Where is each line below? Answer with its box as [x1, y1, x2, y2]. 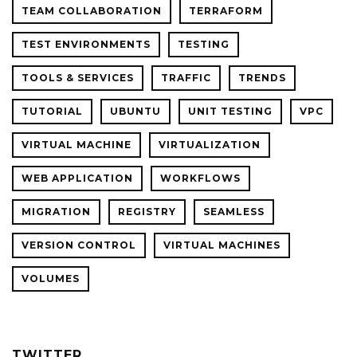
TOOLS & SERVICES [22, 71, 134, 84]
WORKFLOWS [160, 171, 241, 184]
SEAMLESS [203, 205, 265, 218]
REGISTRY [118, 205, 176, 218]
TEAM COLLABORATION [22, 4, 162, 17]
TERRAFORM [189, 4, 263, 17]
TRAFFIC [161, 71, 211, 84]
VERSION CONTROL [22, 238, 136, 251]
